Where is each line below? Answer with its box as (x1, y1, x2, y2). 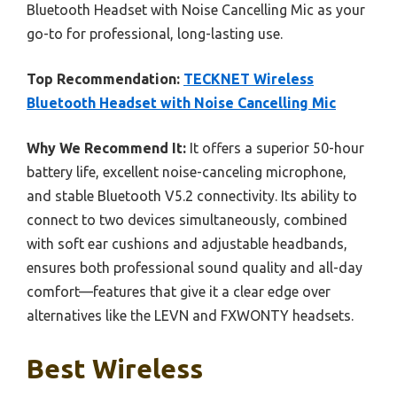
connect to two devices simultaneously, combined (27, 212, 347, 229)
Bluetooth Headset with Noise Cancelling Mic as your (27, 2, 365, 19)
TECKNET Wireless (183, 71, 314, 88)
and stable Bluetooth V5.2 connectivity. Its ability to (27, 188, 357, 205)
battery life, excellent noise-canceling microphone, (27, 164, 346, 181)
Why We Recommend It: (27, 140, 186, 157)
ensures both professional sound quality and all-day (27, 260, 362, 276)
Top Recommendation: (27, 71, 180, 88)
